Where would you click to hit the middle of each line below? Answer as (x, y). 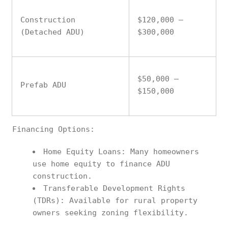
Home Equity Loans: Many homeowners (121, 152)
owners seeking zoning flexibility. (110, 213)
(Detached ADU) (52, 32)
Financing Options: (53, 129)
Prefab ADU (43, 85)
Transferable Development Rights (114, 188)
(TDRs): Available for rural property (115, 201)
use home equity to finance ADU (101, 164)
